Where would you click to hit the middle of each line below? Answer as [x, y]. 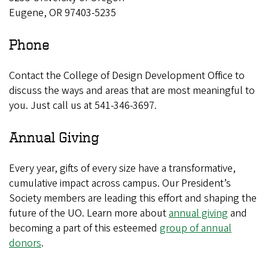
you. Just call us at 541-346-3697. [83, 106]
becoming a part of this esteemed [84, 228]
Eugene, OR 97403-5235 [63, 13]
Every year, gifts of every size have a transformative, [122, 168]
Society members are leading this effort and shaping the [133, 198]
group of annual [196, 228]
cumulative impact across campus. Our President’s [120, 183]
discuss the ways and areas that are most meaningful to [132, 91]
